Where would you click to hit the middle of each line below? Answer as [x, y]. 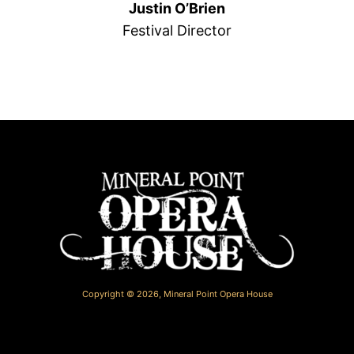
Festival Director [177, 30]
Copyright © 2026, [122, 294]
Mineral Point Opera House [218, 294]
